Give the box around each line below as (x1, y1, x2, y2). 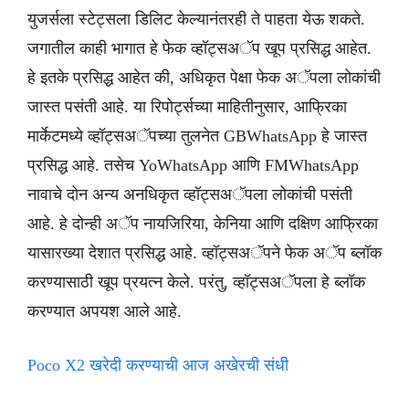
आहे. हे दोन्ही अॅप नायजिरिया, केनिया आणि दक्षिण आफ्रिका (27, 215, 378, 233)
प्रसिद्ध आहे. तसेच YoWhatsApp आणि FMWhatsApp (27, 156, 359, 174)
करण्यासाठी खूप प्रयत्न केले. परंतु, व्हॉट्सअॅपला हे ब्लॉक (27, 273, 365, 291)
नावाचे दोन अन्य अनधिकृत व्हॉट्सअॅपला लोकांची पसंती (27, 185, 352, 204)
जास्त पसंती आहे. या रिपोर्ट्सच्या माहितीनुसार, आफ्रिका (27, 98, 347, 116)
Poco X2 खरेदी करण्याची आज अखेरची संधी (27, 356, 288, 374)
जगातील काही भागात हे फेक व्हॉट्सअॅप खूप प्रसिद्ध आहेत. (27, 39, 372, 58)
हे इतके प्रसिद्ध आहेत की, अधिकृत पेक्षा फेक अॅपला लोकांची (27, 68, 381, 87)
